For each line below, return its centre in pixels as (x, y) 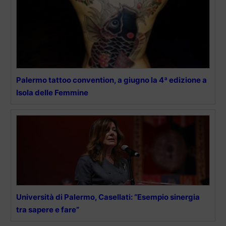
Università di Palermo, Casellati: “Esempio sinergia (108, 197)
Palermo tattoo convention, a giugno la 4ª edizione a (111, 80)
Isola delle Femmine (52, 93)
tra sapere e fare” (48, 210)
